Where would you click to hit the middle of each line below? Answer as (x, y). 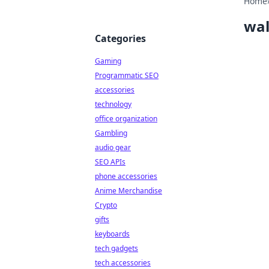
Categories (120, 38)
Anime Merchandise (128, 191)
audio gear (113, 147)
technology (113, 104)
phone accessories (126, 176)
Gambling (111, 133)
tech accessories (123, 263)
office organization (126, 119)
